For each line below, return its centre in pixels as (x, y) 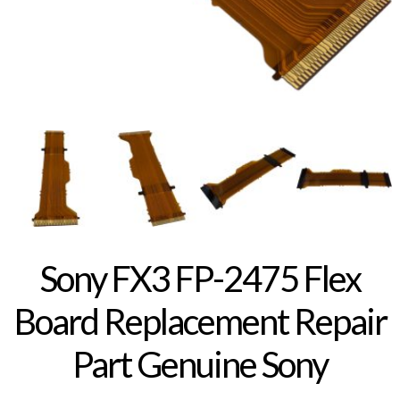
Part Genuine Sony (200, 364)
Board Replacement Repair (200, 321)
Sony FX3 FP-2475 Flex (200, 278)
